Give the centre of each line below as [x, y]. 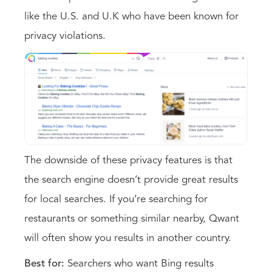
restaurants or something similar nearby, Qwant [132, 219]
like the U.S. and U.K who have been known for [131, 17]
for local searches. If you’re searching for [116, 199]
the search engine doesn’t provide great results [131, 180]
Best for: [46, 263]
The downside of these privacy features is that [128, 160]
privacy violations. [66, 36]
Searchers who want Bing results [141, 263]
